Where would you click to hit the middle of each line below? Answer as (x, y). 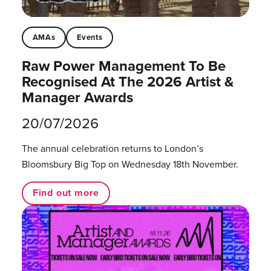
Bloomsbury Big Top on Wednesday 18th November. (130, 164)
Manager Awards (77, 97)
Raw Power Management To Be (123, 65)
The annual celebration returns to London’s (112, 148)
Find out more (66, 193)
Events (90, 37)
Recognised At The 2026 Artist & (128, 81)
